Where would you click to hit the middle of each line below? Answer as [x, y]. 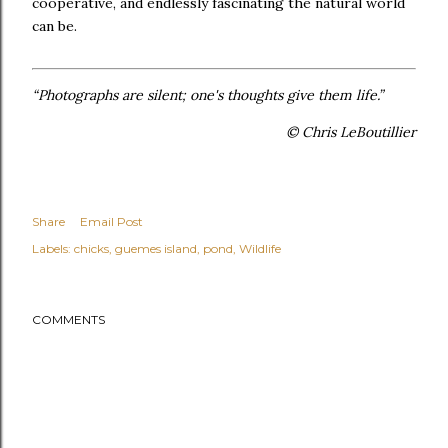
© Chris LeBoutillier [351, 132]
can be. [54, 26]
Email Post [111, 222]
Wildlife [260, 249]
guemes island [156, 249]
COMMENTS [68, 320]
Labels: [51, 249]
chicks [91, 249]
